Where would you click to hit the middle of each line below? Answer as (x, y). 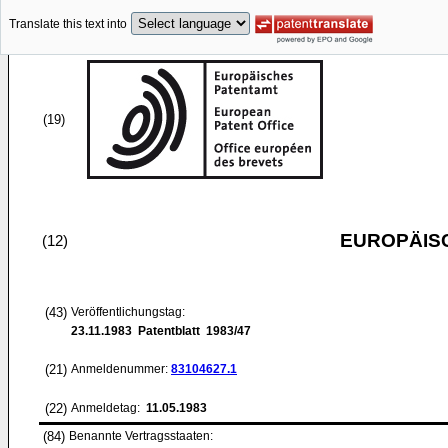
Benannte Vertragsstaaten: (141, 436)
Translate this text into (68, 24)
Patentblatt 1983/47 (191, 331)
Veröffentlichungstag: (128, 312)
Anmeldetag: (107, 408)
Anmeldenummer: (121, 369)
